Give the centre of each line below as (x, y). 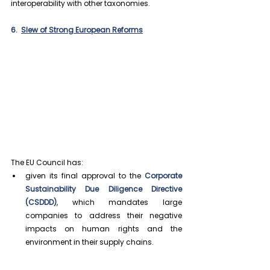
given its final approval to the (85, 175)
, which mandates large (119, 202)
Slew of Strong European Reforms (82, 30)
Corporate (163, 175)
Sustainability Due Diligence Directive (104, 189)
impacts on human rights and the (104, 228)
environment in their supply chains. (89, 242)
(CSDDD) (41, 202)
